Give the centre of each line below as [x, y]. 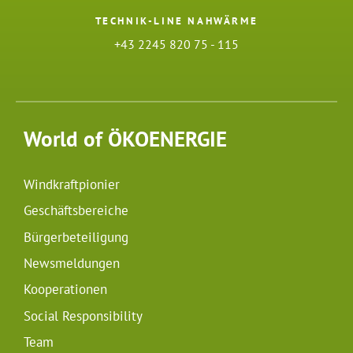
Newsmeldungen [72, 263]
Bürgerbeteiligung [76, 237]
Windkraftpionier [72, 184]
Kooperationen [65, 289]
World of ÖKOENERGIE [125, 138]
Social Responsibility [83, 316]
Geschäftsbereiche [76, 210]
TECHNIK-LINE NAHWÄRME [176, 20]
